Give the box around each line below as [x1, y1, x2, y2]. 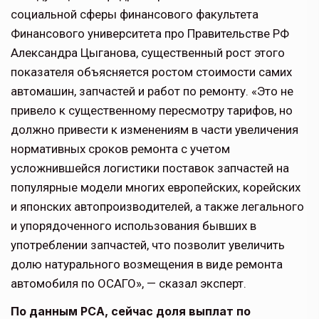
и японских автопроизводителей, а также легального [11, 199, 304, 214]
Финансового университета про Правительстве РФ [11, 26, 289, 41]
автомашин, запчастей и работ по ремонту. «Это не [11, 84, 293, 99]
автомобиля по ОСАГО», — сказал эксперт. [11, 276, 246, 291]
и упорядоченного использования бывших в [11, 219, 256, 234]
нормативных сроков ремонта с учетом [11, 142, 230, 157]
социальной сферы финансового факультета [11, 7, 258, 22]
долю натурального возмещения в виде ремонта [11, 257, 283, 272]
